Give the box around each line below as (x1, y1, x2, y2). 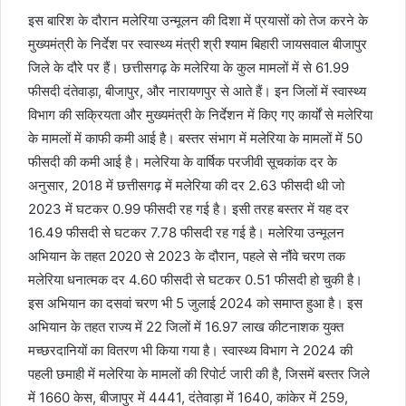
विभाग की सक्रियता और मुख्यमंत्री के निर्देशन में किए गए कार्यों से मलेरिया (28, 105, 372, 123)
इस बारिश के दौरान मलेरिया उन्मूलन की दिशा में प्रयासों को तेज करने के (28, 11, 368, 29)
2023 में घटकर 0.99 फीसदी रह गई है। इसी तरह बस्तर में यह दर (28, 199, 349, 217)
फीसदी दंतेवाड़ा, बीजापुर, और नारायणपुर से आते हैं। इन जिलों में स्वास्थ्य (28, 82, 366, 100)
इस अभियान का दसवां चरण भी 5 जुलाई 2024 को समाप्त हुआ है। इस (28, 294, 362, 312)
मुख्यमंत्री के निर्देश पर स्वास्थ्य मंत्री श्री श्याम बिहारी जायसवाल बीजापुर (28, 34, 367, 53)
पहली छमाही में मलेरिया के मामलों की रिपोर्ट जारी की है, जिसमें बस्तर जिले (28, 364, 370, 382)
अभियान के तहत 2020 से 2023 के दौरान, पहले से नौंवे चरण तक (28, 246, 345, 265)
